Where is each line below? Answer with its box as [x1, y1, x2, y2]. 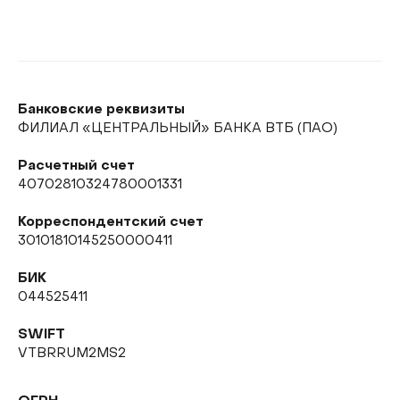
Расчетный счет [18, 160, 135, 172]
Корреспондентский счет [18, 216, 204, 229]
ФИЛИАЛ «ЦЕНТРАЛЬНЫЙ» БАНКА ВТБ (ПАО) [18, 122, 337, 135]
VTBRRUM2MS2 [18, 347, 126, 360]
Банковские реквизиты [18, 104, 185, 116]
